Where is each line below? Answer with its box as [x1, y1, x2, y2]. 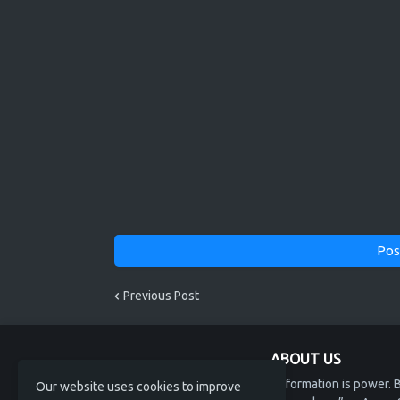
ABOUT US [270, 351, 341, 367]
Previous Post [122, 288, 199, 303]
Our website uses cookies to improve [36, 379, 241, 394]
